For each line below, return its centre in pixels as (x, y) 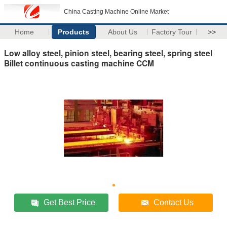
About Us (123, 32)
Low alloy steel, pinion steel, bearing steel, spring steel (108, 53)
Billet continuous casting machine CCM (79, 63)
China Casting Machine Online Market (116, 12)
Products (74, 32)
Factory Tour (172, 32)
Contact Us (174, 202)
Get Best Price (70, 202)
